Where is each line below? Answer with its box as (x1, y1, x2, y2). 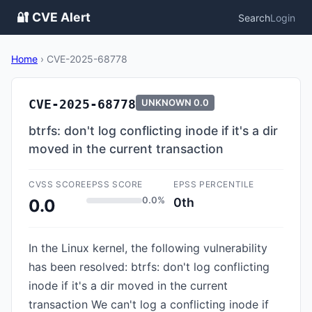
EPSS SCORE (86, 179, 143, 189)
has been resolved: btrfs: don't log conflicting (29, 260, 270, 274)
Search (238, 11, 270, 24)
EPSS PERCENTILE (173, 179, 254, 189)
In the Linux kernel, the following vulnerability (29, 241, 267, 255)
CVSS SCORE (29, 179, 86, 189)
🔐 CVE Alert (17, 10, 91, 24)
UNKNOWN (141, 97, 192, 108)
